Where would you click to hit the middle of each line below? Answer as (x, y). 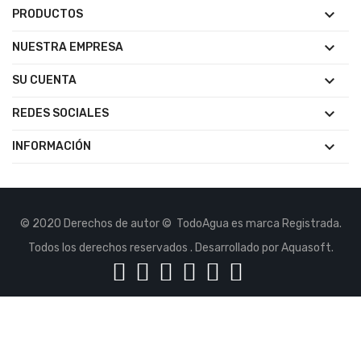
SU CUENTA (44, 80)
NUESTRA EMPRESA (68, 47)
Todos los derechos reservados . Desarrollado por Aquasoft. (180, 248)
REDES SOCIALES (60, 113)
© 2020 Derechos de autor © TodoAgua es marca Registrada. (180, 224)
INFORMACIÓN (52, 146)
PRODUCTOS (48, 14)
